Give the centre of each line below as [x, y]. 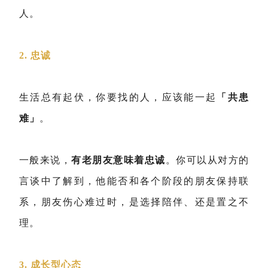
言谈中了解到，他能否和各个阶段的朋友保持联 [134, 181]
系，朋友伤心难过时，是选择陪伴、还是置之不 [134, 202]
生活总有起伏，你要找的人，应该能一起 [118, 97]
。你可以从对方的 [207, 160]
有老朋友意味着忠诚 [118, 160]
